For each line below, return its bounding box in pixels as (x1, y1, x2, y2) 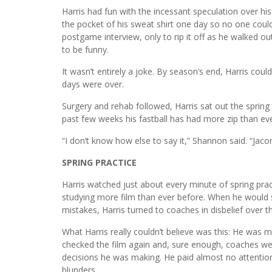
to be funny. (62, 43, 109, 55)
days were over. (62, 78, 124, 90)
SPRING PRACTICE (62, 156, 137, 168)
